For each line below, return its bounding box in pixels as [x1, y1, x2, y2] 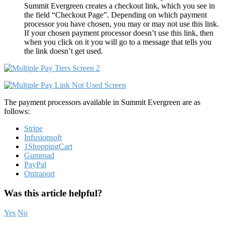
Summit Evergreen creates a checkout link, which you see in [24, 2, 215, 11]
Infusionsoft [24, 133, 62, 142]
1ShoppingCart [24, 142, 72, 151]
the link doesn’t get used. [24, 47, 103, 56]
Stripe [24, 124, 43, 133]
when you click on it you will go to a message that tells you [24, 38, 211, 47]
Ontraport [24, 169, 55, 178]
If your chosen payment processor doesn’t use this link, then [24, 29, 213, 38]
